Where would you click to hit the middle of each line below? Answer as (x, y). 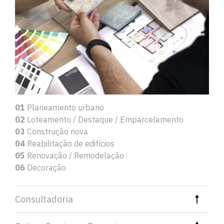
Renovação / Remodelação (74, 155)
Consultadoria (44, 199)
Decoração (45, 167)
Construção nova (56, 131)
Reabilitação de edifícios (70, 143)
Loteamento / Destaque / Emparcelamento (104, 119)
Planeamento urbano (64, 107)
